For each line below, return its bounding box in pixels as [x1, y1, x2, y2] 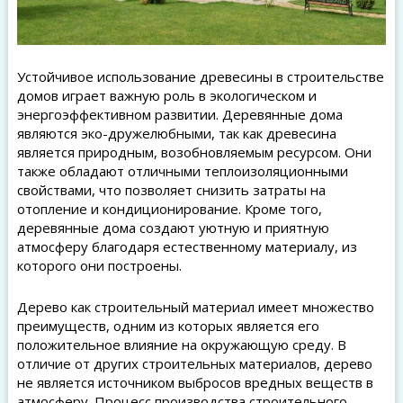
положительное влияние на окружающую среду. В [16, 336, 346, 354]
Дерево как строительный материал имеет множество [16, 298, 374, 317]
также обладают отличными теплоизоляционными [16, 162, 348, 181]
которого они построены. [16, 256, 182, 275]
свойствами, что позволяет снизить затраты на [16, 181, 326, 200]
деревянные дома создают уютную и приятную [16, 219, 329, 237]
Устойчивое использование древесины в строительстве [16, 67, 384, 86]
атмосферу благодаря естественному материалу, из [16, 237, 357, 256]
